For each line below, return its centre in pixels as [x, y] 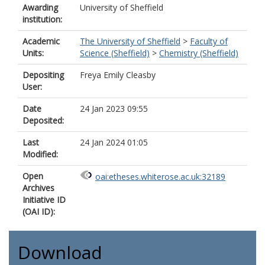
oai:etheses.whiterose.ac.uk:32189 [160, 177]
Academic [41, 41]
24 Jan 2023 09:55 [114, 109]
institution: [42, 19]
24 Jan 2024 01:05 [114, 142]
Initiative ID [44, 200]
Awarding [40, 7]
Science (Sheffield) [115, 53]
